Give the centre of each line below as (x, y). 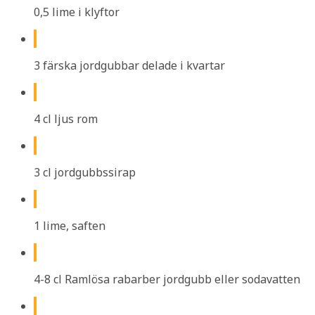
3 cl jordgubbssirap (85, 172)
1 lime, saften (70, 225)
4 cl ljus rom (66, 118)
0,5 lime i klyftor (77, 12)
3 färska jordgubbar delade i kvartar (129, 65)
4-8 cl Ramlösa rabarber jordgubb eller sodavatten (167, 279)
